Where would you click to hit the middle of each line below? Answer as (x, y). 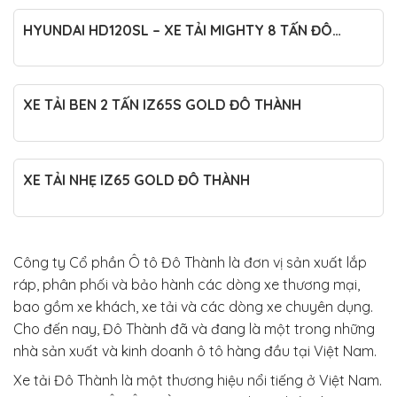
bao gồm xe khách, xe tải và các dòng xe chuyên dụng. (193, 307)
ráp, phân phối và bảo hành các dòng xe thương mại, (187, 285)
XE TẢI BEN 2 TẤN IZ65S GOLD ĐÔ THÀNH (162, 105)
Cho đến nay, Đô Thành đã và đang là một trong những (194, 329)
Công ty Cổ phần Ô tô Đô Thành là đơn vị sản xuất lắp (190, 263)
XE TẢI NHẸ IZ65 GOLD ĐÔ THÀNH (136, 180)
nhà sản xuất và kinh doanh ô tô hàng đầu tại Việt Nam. (195, 351)
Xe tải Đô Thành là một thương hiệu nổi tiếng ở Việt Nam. (198, 381)
